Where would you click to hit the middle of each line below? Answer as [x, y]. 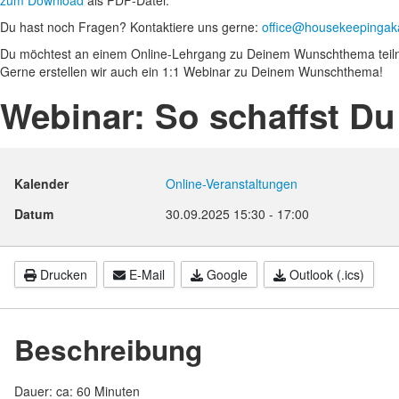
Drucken [64, 274]
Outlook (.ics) [327, 274]
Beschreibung [108, 350]
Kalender [41, 183]
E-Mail [147, 274]
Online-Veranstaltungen [232, 183]
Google [227, 274]
